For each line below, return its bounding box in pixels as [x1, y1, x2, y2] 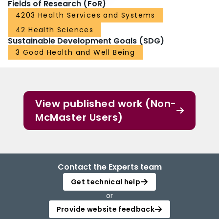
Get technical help [70, 177, 141, 187]
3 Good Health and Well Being [16, 47, 135, 58]
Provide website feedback [56, 204, 155, 215]
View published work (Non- [35, 97, 176, 111]
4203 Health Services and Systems [16, 10, 155, 21]
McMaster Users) [35, 110, 123, 125]
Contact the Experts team [57, 161, 162, 173]
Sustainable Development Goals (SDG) [8, 35, 164, 47]
